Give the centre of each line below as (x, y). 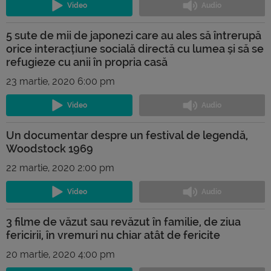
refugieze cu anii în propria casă (87, 62)
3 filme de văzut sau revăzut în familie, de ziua (123, 221)
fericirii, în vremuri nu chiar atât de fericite (113, 235)
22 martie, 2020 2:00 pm (60, 168)
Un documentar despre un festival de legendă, (127, 135)
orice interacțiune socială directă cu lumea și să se (135, 48)
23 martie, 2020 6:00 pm (60, 81)
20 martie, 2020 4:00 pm (60, 254)
